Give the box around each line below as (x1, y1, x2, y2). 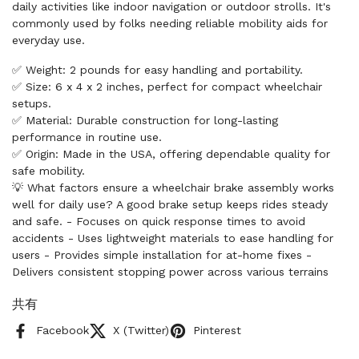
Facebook (36, 324, 89, 337)
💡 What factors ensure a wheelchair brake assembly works (12, 181, 334, 194)
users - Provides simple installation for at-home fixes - (12, 248, 312, 261)
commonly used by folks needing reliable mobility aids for (12, 17, 328, 30)
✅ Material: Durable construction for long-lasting (12, 114, 278, 127)
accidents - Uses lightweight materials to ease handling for (12, 232, 333, 244)
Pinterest (193, 324, 241, 337)
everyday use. (12, 34, 85, 46)
